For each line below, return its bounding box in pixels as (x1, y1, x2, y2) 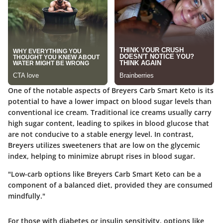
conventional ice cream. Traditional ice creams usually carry (8, 108, 212, 117)
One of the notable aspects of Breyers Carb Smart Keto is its (8, 86, 214, 96)
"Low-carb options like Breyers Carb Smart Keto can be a (8, 169, 201, 179)
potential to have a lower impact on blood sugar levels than (8, 97, 212, 107)
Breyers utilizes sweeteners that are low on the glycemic (8, 140, 200, 150)
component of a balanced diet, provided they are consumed (8, 180, 213, 190)
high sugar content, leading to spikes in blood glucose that (8, 118, 209, 128)
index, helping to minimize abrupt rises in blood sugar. (8, 151, 195, 161)
